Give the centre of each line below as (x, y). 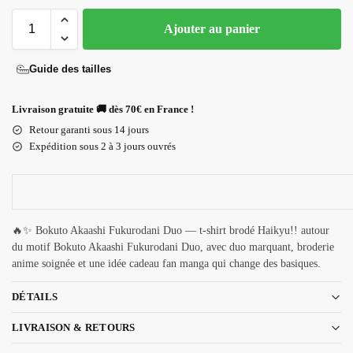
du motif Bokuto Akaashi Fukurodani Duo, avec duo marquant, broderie (173, 247)
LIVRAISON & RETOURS (74, 328)
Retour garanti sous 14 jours (89, 129)
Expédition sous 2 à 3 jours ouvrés (102, 146)
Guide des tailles (70, 69)
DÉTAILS (35, 297)
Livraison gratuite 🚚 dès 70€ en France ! (103, 109)
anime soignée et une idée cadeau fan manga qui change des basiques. (166, 263)
